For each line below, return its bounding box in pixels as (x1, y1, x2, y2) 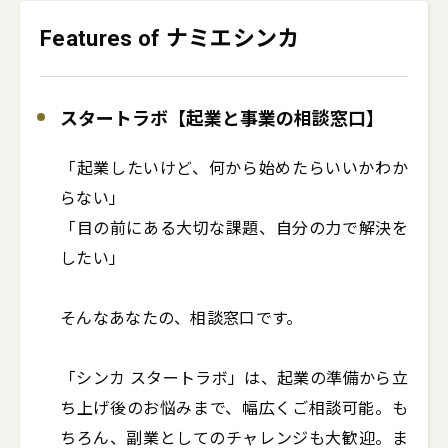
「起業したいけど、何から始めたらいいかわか (60, 159, 408, 178)
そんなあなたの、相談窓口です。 (60, 309, 303, 328)
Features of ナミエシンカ (40, 26, 300, 51)
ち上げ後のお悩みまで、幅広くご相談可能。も (60, 399, 408, 418)
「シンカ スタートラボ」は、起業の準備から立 (60, 369, 408, 388)
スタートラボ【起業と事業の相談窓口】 (60, 108, 384, 129)
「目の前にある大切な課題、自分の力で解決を (60, 219, 408, 238)
